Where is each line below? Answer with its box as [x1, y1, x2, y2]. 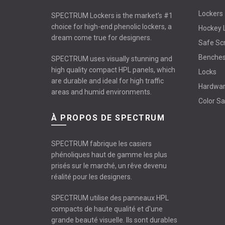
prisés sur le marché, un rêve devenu [51, 162, 167, 170]
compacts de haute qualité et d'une [51, 205, 163, 213]
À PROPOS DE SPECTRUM [51, 113, 165, 123]
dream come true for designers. [51, 34, 152, 42]
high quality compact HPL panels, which [51, 66, 175, 74]
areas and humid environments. [51, 88, 152, 96]
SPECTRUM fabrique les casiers [51, 140, 152, 148]
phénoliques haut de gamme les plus [51, 151, 167, 159]
